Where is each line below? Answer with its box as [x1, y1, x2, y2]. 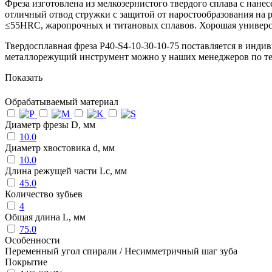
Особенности [5, 234, 60, 245]
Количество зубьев [5, 188, 83, 199]
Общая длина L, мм [5, 211, 86, 222]
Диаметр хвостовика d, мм [5, 142, 115, 153]
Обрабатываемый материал [5, 96, 118, 107]
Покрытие [5, 256, 47, 267]
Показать [5, 72, 42, 83]
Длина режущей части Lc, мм [5, 165, 127, 176]
